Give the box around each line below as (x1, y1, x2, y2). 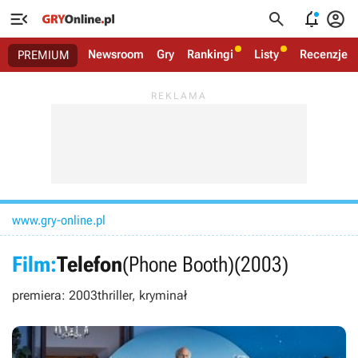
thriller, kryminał (97, 288, 187, 303)
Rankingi (187, 47, 233, 62)
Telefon (57, 252, 122, 277)
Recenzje (300, 47, 348, 62)
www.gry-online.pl (12, 213, 105, 228)
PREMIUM (18, 48, 70, 62)
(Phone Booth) (122, 252, 234, 277)
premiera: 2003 (12, 288, 97, 303)
